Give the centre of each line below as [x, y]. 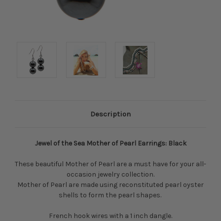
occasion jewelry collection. [110, 175]
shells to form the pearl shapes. [110, 195]
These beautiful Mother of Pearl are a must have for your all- [110, 164]
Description [110, 114]
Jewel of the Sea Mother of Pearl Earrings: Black [110, 144]
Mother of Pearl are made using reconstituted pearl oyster [110, 185]
